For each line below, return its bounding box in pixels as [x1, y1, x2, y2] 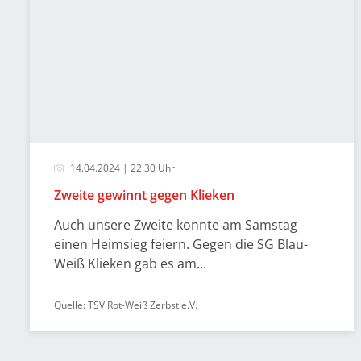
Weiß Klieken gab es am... [54, 255, 206, 272]
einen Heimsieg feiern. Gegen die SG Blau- [54, 235, 308, 253]
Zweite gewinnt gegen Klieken [54, 186, 234, 204]
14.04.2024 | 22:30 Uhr [68, 161, 175, 175]
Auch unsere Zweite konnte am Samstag [54, 216, 297, 234]
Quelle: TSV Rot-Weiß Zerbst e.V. [54, 298, 197, 312]
